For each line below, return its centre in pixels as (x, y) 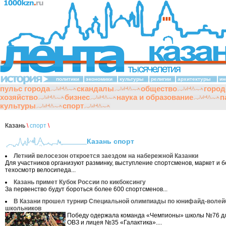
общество (159, 89)
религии (161, 79)
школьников (23, 208)
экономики (99, 79)
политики (68, 79)
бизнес (77, 97)
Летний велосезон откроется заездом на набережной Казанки (106, 156)
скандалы (95, 89)
